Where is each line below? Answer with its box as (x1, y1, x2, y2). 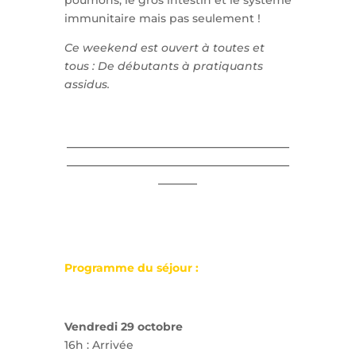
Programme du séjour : (64, 261, 199, 276)
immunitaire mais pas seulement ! (64, 11, 261, 26)
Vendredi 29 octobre (64, 319, 186, 335)
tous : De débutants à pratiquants (64, 59, 263, 74)
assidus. (64, 77, 110, 92)
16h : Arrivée (64, 338, 133, 353)
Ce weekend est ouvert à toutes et (64, 41, 265, 56)
